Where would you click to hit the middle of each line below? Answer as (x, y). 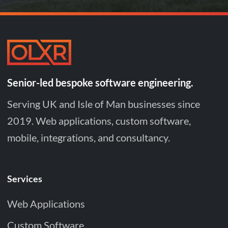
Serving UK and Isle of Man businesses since (103, 104)
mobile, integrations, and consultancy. (88, 137)
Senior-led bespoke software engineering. (100, 82)
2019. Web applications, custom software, (99, 120)
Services (24, 178)
